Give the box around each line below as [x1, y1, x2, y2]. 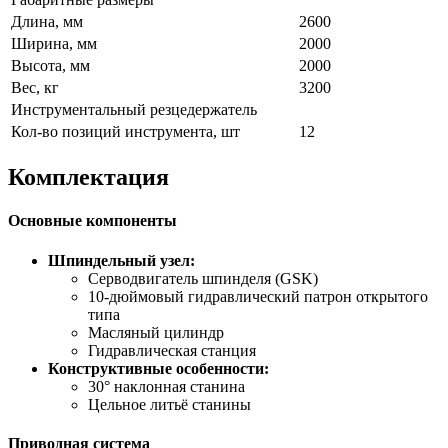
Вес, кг [11, 79, 59, 97]
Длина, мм [11, 13, 83, 31]
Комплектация [8, 164, 169, 191]
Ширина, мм [11, 35, 97, 53]
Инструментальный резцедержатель [11, 101, 257, 119]
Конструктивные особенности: [48, 359, 269, 377]
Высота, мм [11, 57, 90, 75]
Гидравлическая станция [88, 341, 256, 359]
